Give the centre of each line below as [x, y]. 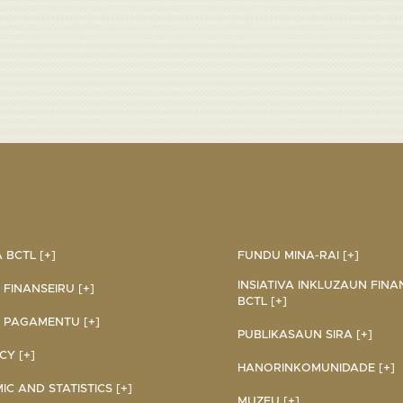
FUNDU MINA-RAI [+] [298, 255]
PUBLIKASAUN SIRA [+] [305, 335]
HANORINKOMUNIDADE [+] [316, 368]
